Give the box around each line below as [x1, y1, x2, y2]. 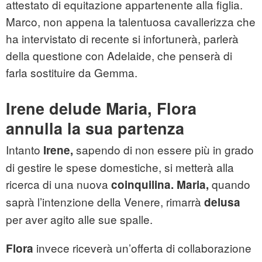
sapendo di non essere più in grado [73, 142, 254, 158]
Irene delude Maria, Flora [6, 97, 196, 120]
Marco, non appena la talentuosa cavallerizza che [6, 13, 256, 30]
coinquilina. [111, 177, 174, 193]
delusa [204, 194, 240, 211]
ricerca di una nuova [6, 176, 111, 192]
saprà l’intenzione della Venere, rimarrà [6, 194, 204, 210]
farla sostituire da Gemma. [6, 64, 137, 81]
